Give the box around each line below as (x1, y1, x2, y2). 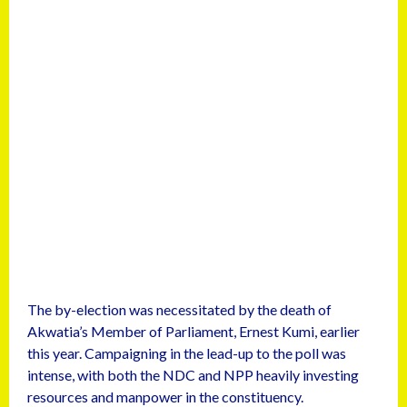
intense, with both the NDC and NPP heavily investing (27, 366, 359, 383)
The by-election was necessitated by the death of (27, 301, 332, 318)
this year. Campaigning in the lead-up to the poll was (27, 344, 346, 362)
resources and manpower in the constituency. (27, 388, 303, 405)
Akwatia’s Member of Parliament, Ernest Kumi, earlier (27, 323, 360, 340)
